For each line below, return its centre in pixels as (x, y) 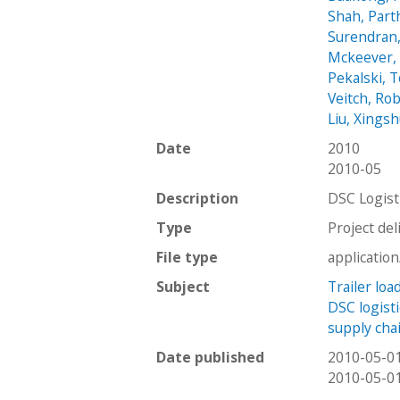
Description (197, 198)
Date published (210, 357)
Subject (183, 286)
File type (187, 257)
